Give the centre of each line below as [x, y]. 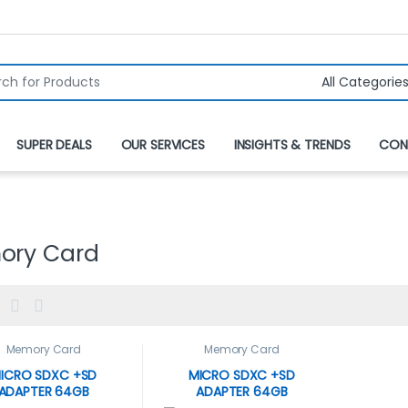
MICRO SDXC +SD [241, 375]
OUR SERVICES [163, 145]
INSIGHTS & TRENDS [292, 145]
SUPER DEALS [54, 145]
